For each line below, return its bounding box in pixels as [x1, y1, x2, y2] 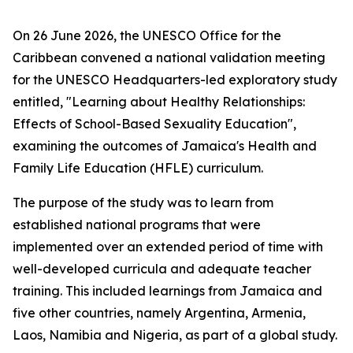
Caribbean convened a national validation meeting [13, 50, 325, 65]
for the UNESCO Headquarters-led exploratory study [13, 72, 337, 87]
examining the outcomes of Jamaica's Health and [13, 138, 317, 154]
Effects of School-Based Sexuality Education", [13, 116, 296, 132]
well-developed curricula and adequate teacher [13, 261, 311, 277]
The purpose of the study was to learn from [13, 195, 273, 210]
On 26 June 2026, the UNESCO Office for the [13, 28, 281, 43]
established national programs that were [13, 217, 261, 232]
